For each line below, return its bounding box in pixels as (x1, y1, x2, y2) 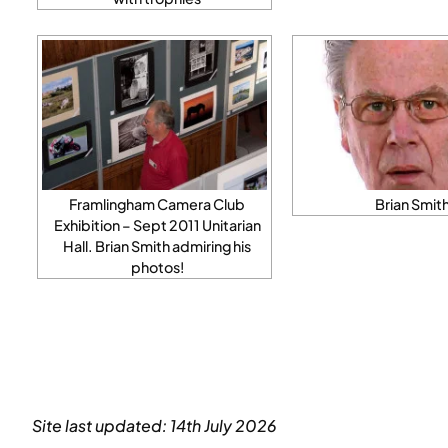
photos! (130, 257, 184, 276)
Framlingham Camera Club (69, 194, 245, 213)
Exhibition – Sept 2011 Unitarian (53, 215, 261, 234)
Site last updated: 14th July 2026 (32, 414, 277, 436)
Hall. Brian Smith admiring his (63, 236, 251, 255)
